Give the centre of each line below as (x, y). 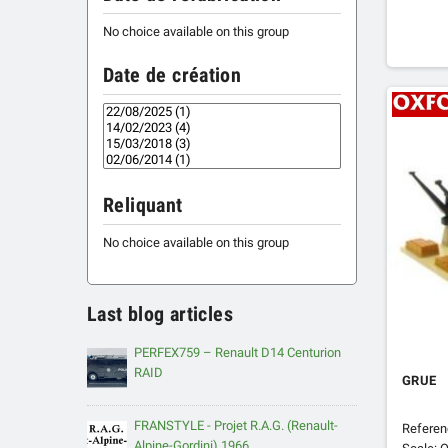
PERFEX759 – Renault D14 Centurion (237, 353)
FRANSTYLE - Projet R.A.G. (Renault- (236, 426)
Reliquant (143, 206)
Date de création (172, 76)
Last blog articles (160, 315)
